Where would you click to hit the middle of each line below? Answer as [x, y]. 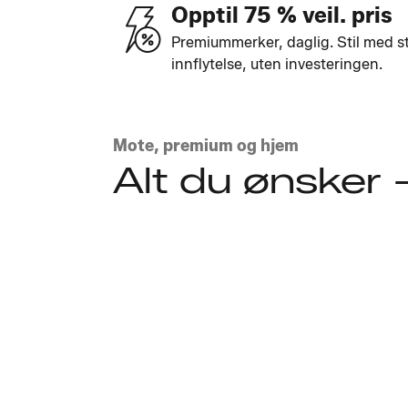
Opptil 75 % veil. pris [282, 15]
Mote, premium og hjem [206, 146]
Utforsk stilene [162, 226]
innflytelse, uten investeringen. [277, 64]
